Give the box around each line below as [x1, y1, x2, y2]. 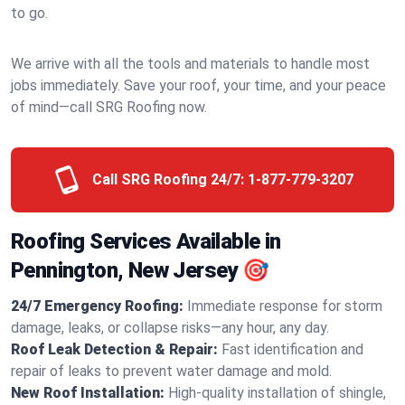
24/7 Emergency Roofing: [11, 297, 184, 315]
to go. [11, 5, 48, 22]
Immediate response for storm [187, 297, 382, 315]
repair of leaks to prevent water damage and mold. [11, 363, 332, 380]
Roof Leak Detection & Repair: [11, 341, 218, 358]
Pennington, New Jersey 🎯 [11, 258, 269, 283]
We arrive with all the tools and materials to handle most [11, 55, 370, 72]
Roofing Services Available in [11, 229, 281, 254]
